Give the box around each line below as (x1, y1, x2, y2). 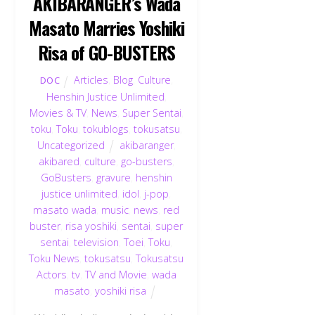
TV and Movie (84, 268, 147, 282)
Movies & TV (29, 106, 86, 120)
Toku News (29, 252, 80, 266)
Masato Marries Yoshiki (29, 14, 184, 41)
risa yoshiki (65, 219, 117, 233)
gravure (96, 171, 131, 185)
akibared (38, 155, 79, 169)
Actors (36, 268, 67, 282)
